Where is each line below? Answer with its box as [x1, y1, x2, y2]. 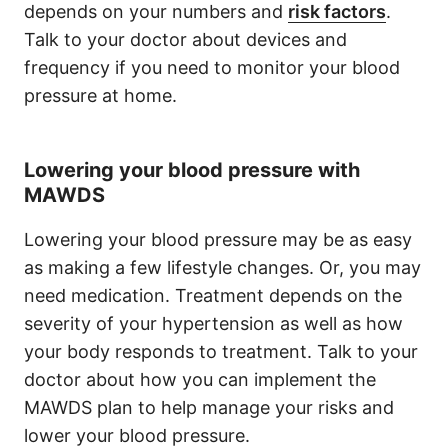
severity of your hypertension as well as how [24, 313, 403, 334]
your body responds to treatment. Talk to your [24, 341, 418, 362]
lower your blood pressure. [24, 425, 250, 446]
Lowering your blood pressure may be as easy [24, 229, 412, 250]
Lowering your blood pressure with [24, 158, 360, 182]
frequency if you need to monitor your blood [24, 57, 400, 78]
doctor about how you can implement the [24, 369, 376, 390]
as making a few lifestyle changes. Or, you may [24, 257, 421, 278]
